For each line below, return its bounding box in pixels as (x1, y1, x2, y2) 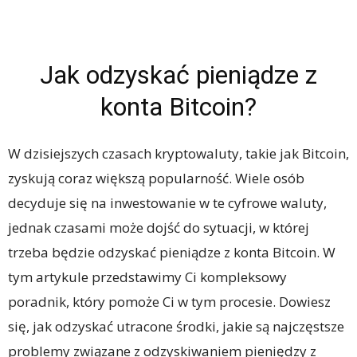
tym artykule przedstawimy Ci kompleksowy (8, 268, 287, 287)
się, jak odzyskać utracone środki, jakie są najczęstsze (8, 317, 344, 336)
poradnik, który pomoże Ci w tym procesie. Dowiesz (8, 292, 331, 312)
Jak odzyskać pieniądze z (40, 60, 317, 91)
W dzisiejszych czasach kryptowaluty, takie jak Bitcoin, (8, 144, 349, 163)
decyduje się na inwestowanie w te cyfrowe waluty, (8, 194, 327, 213)
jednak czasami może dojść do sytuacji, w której (8, 218, 309, 237)
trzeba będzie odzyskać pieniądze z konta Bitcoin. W (8, 243, 335, 262)
